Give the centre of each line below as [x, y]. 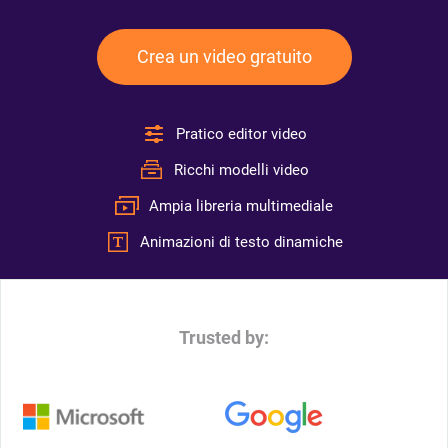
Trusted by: [224, 337]
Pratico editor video [241, 134]
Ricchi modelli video [241, 170]
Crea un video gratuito [224, 56]
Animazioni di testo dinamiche [241, 242]
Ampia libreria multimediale [241, 206]
